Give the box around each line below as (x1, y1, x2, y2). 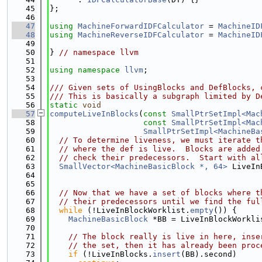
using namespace (50, 65, 125, 74)
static (50, 101, 78, 109)
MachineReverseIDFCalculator (78, 30, 204, 39)
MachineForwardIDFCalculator (78, 22, 204, 30)
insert (153, 250, 181, 258)
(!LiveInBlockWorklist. (82, 206, 190, 215)
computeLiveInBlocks (50, 109, 139, 118)
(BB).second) (181, 250, 237, 258)
